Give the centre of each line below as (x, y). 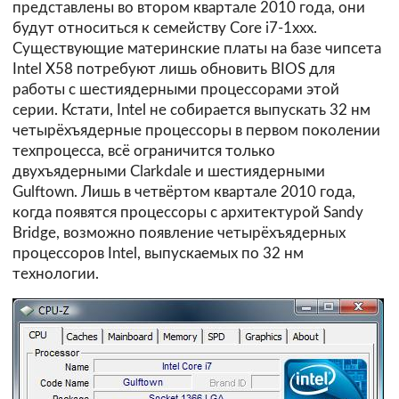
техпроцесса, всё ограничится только (144, 151)
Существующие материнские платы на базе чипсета (197, 48)
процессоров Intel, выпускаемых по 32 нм (158, 253)
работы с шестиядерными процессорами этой (176, 89)
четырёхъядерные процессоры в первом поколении (196, 130)
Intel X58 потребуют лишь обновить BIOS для (174, 69)
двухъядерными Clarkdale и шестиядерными (169, 171)
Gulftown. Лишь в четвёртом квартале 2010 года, (184, 191)
